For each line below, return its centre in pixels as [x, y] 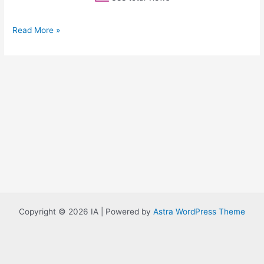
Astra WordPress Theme [199, 212]
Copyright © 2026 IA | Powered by [86, 212]
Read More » [37, 30]
